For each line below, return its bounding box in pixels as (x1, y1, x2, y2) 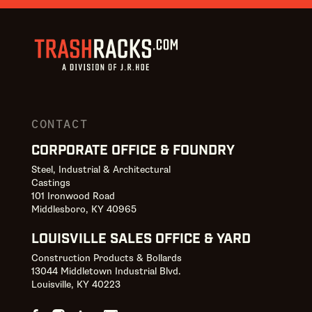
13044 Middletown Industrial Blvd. (31, 265, 187, 278)
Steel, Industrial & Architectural (31, 163, 171, 175)
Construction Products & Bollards (31, 252, 182, 265)
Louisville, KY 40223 (31, 279, 120, 291)
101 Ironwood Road (31, 189, 120, 202)
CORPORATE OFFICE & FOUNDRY (31, 143, 235, 158)
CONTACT (31, 116, 88, 132)
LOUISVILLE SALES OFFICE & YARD (31, 233, 251, 247)
